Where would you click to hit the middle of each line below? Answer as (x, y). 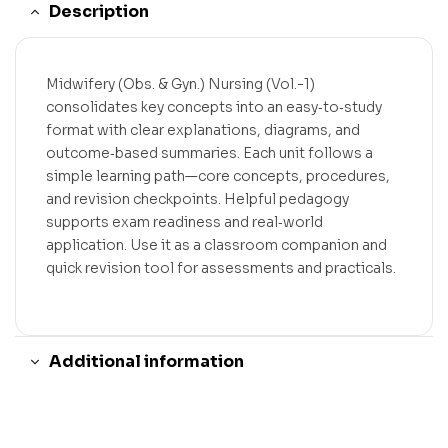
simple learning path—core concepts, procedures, (218, 176)
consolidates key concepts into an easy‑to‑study (214, 107)
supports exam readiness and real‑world (184, 222)
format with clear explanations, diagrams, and (203, 130)
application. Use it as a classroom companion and (216, 245)
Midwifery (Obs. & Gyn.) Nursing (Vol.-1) (180, 84)
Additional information (146, 362)
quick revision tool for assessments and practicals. (221, 268)
